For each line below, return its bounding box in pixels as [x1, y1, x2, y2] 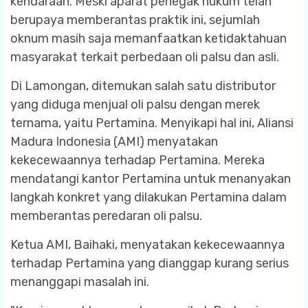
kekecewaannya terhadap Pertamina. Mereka [10, 152, 265, 168]
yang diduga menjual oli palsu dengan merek [10, 96, 260, 112]
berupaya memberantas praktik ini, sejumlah [10, 12, 260, 27]
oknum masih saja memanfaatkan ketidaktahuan [10, 30, 287, 46]
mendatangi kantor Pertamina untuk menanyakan [10, 170, 291, 186]
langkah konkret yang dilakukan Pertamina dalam [10, 189, 287, 205]
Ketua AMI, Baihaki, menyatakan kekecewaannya [10, 236, 285, 252]
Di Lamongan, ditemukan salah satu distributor [10, 78, 276, 93]
